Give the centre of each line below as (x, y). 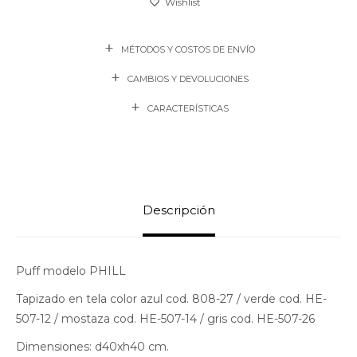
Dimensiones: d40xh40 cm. (92, 346)
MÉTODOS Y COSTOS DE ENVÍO (188, 49)
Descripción (178, 210)
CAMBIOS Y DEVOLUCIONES (188, 78)
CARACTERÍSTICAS (188, 108)
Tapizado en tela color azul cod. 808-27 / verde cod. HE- (171, 298)
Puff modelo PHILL (73, 271)
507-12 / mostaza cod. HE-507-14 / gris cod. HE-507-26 (165, 318)
